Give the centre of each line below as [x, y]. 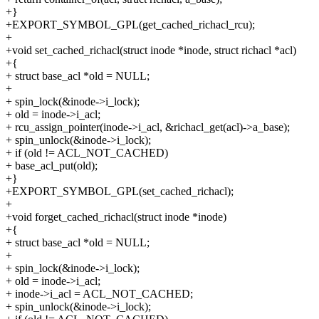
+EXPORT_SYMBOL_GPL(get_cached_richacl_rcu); [130, 25]
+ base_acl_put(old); [52, 166]
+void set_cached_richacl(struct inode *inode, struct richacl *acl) [151, 51]
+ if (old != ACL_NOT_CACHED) [87, 153]
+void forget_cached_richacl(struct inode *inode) [116, 217]
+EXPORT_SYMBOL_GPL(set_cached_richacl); [120, 192]
